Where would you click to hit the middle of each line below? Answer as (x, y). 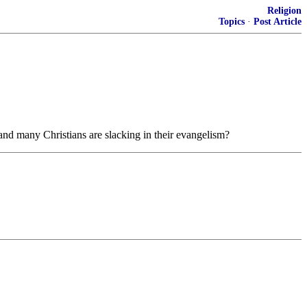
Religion (284, 11)
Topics (232, 22)
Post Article (278, 22)
